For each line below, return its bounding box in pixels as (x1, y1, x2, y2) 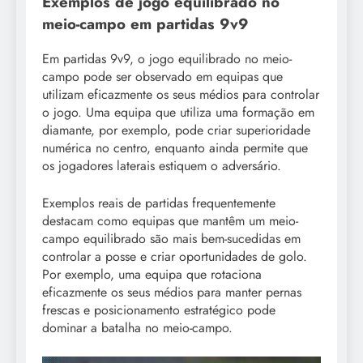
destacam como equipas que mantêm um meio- (42, 211, 298, 230)
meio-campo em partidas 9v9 (42, 13, 249, 36)
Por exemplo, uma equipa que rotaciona (42, 264, 262, 284)
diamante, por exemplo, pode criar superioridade (42, 120, 310, 139)
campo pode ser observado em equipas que (42, 66, 283, 86)
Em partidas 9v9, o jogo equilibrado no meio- (42, 49, 292, 68)
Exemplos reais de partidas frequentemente (42, 193, 275, 212)
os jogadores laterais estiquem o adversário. (42, 156, 281, 175)
